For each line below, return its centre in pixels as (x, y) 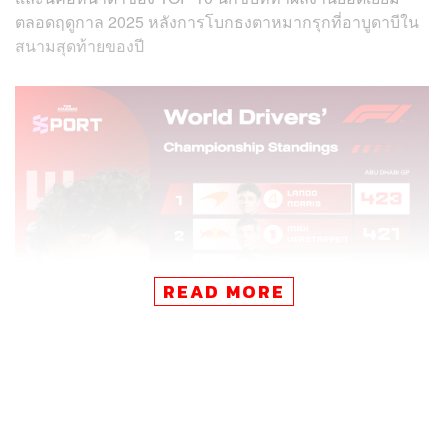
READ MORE (224, 291)
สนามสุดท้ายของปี (79, 45)
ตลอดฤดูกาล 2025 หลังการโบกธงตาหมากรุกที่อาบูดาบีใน (217, 21)
